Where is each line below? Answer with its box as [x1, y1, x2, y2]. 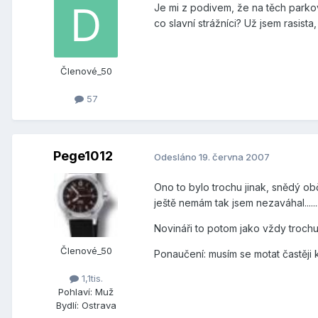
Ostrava [81, 300, 116, 312]
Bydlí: [55, 300, 79, 312]
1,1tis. [78, 273, 103, 285]
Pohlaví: [58, 286, 92, 298]
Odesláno [154, 150, 199, 163]
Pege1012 [53, 148, 113, 164]
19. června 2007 [199, 150, 270, 163]
